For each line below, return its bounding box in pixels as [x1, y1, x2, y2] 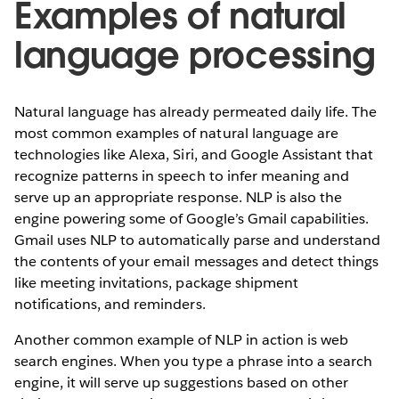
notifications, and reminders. [14, 294, 206, 313]
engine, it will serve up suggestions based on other [14, 372, 348, 392]
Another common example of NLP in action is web [14, 330, 348, 349]
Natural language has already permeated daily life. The [14, 102, 378, 121]
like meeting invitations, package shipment [14, 273, 298, 292]
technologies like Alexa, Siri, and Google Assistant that [14, 144, 374, 164]
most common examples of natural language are [14, 123, 338, 142]
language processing [14, 31, 375, 78]
